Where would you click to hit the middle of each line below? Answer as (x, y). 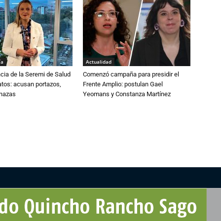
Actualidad (99, 62)
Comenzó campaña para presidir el (131, 74)
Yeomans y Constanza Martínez (127, 94)
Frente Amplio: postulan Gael (123, 84)
